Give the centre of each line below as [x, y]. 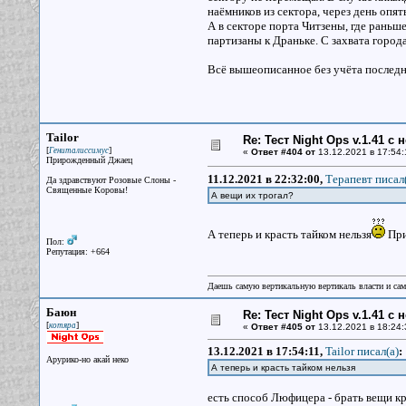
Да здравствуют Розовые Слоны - [111, 180]
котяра [62, 325]
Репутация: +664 [77, 251]
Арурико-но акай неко [87, 359]
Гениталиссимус [78, 150]
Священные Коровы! [87, 190]
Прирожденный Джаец [89, 160]
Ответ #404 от [283, 152]
